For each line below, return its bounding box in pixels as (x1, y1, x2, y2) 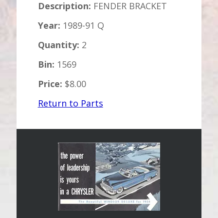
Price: (37, 78, 62, 90)
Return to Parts (37, 97, 103, 109)
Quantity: (37, 39, 79, 51)
